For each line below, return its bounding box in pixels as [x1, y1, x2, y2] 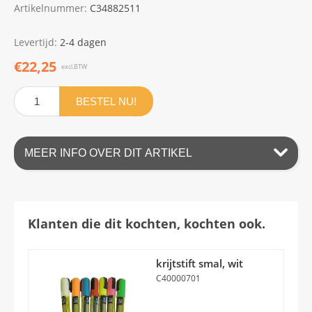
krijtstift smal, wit [156, 256, 243, 270]
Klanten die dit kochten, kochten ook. [28, 214, 265, 232]
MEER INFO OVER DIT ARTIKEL [24, 146, 192, 159]
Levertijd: [14, 35, 57, 49]
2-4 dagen [60, 35, 107, 49]
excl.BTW [61, 61, 87, 71]
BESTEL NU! [76, 95, 136, 107]
